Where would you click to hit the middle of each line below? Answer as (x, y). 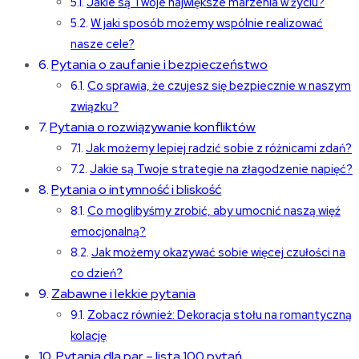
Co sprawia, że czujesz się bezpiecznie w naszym (219, 85)
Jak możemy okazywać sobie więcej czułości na (218, 252)
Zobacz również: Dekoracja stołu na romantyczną (219, 314)
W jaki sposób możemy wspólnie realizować (206, 22)
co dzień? (97, 272)
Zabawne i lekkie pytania (124, 293)
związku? (95, 106)
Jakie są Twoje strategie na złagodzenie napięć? (221, 168)
